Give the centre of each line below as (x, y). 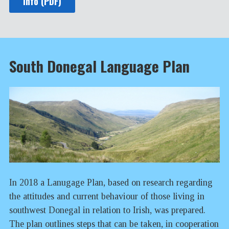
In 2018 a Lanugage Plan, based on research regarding (111, 182)
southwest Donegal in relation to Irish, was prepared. (107, 210)
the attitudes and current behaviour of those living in (107, 196)
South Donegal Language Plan (99, 66)
